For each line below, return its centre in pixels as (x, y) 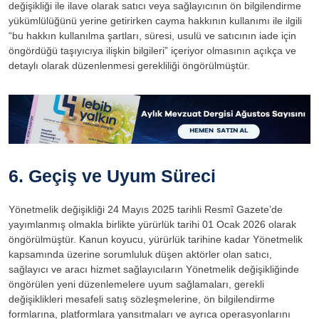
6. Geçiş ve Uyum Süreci (112, 176)
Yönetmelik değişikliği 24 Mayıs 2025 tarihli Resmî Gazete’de (146, 210)
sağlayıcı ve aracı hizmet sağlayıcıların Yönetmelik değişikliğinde (154, 270)
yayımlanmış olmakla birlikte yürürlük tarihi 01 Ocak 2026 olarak (152, 225)
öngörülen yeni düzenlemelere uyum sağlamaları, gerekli (136, 284)
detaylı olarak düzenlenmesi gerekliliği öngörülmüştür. (131, 65)
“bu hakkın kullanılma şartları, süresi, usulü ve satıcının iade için (152, 35)
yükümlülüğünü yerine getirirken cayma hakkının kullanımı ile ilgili (155, 20)
